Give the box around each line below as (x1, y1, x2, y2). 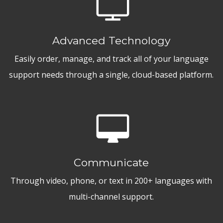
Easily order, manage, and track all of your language (14, 53, 209, 64)
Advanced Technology (52, 34, 171, 47)
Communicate (74, 156, 149, 169)
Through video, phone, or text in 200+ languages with (10, 175, 213, 186)
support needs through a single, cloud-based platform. (9, 69, 214, 80)
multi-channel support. (69, 191, 154, 202)
